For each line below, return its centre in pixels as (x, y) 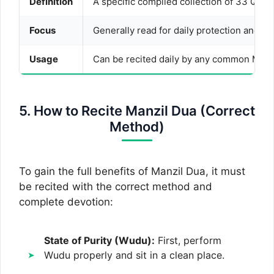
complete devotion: (66, 202)
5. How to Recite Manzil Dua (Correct (137, 111)
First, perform (188, 240)
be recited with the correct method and (116, 187)
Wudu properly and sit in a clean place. (134, 255)
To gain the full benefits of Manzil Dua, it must (132, 171)
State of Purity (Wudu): (99, 240)
